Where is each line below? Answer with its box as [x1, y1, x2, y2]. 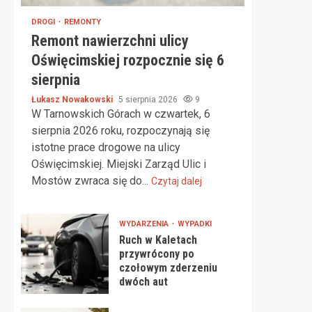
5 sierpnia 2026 [118, 95, 180, 104]
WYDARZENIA [118, 219, 171, 228]
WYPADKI [177, 219, 212, 228]
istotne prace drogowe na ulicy [31, 141, 180, 154]
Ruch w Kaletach [118, 233, 197, 247]
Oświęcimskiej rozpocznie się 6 [31, 52, 224, 69]
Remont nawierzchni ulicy [31, 32, 189, 49]
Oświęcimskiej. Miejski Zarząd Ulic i [31, 157, 206, 171]
